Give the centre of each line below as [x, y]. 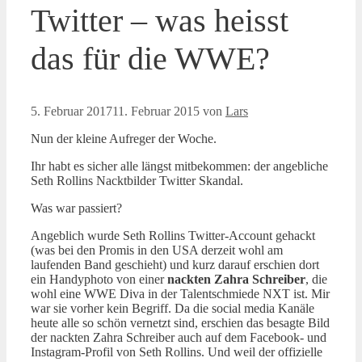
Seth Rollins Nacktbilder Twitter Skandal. [137, 181]
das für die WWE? [150, 59]
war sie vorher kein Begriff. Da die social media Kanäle [173, 309]
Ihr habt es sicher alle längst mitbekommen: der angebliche [179, 166]
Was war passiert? [76, 208]
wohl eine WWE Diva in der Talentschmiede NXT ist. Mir [180, 294]
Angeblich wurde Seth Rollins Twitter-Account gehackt [173, 236]
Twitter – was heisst [160, 21]
